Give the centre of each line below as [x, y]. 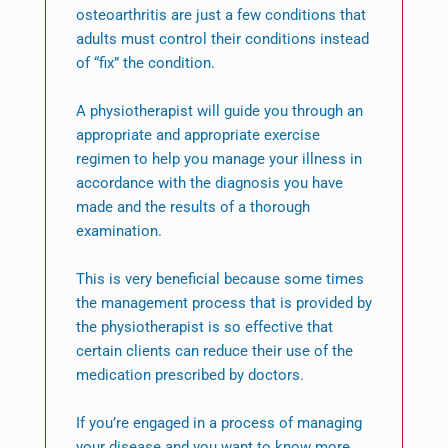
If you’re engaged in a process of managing [218, 423]
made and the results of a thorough [192, 207]
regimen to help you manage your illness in [218, 159]
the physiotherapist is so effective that [204, 327]
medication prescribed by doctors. [189, 375]
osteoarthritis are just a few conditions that [220, 15]
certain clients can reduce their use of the [214, 351]
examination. [118, 231]
